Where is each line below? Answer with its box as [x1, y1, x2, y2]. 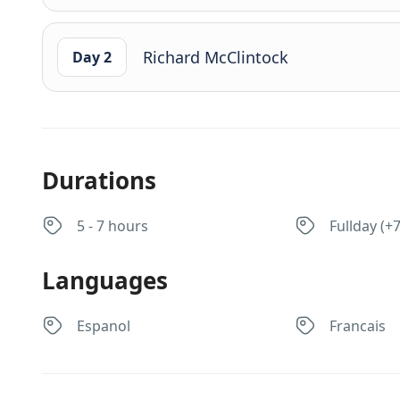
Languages [42, 264, 168, 296]
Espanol [77, 316, 130, 336]
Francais [329, 316, 387, 336]
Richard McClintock [143, 46, 288, 68]
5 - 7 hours [77, 216, 148, 236]
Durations [42, 164, 156, 196]
